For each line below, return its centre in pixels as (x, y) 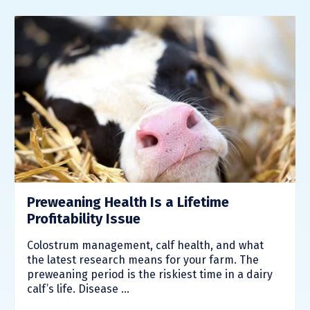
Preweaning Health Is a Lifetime (128, 202)
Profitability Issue (84, 218)
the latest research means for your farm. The (143, 259)
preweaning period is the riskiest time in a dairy (150, 274)
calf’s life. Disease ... (78, 289)
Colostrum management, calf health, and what (145, 245)
